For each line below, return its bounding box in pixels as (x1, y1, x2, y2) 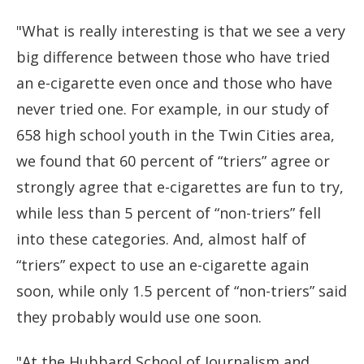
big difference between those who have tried (16, 47, 330, 67)
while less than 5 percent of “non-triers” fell (16, 203, 321, 223)
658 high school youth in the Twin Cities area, (16, 125, 335, 145)
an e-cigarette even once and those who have (16, 73, 332, 93)
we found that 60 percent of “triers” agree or (16, 151, 330, 171)
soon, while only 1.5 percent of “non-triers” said (16, 281, 347, 301)
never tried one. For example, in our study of (16, 99, 329, 119)
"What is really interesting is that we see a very (16, 21, 345, 41)
